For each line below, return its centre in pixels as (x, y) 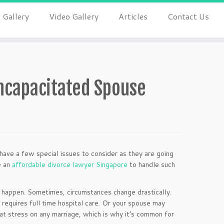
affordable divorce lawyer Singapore (70, 164)
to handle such (151, 164)
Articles (133, 16)
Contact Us (188, 16)
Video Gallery (73, 16)
